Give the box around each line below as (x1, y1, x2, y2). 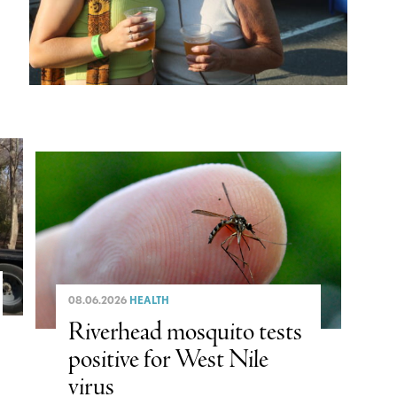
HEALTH (128, 293, 169, 307)
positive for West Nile (67, 343, 269, 378)
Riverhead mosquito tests (67, 315, 302, 351)
